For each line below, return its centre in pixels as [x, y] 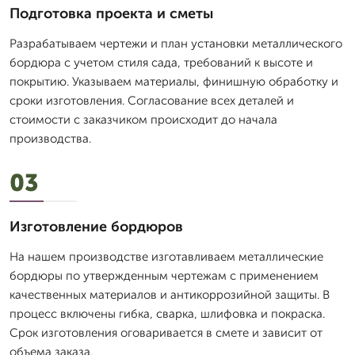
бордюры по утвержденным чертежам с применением [164, 276]
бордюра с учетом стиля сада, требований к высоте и [161, 63]
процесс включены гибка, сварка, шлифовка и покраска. [167, 314]
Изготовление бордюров [96, 227]
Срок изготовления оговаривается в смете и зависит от [166, 333]
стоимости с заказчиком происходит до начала [143, 120]
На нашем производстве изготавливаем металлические [166, 257]
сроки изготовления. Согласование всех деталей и [152, 101]
